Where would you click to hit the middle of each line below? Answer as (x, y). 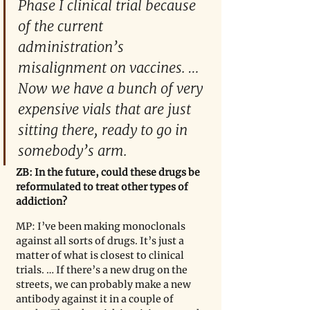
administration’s (73, 47)
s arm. (107, 151)
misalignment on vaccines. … (110, 68)
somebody (51, 151)
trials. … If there (54, 270)
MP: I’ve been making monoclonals (102, 227)
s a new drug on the (143, 270)
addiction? (42, 202)
